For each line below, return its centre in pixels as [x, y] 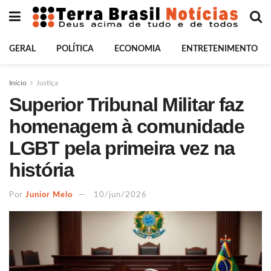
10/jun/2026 [120, 195]
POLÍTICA [75, 49]
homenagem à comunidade [127, 126]
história [41, 170]
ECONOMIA [138, 49]
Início [18, 83]
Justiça [47, 83]
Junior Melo [49, 195]
